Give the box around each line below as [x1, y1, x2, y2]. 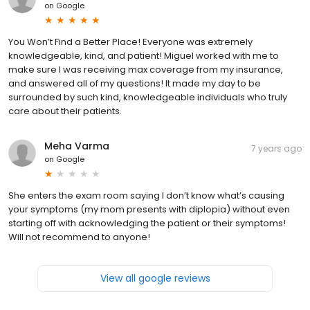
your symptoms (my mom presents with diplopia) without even [8, 202, 290, 216]
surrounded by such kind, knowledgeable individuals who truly [8, 90, 287, 104]
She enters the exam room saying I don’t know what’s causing [8, 188, 284, 202]
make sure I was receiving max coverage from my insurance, [8, 62, 283, 76]
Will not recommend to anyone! [8, 230, 150, 244]
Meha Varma [44, 138, 109, 153]
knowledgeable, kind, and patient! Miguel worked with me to [8, 48, 279, 62]
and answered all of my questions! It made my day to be [8, 76, 261, 90]
